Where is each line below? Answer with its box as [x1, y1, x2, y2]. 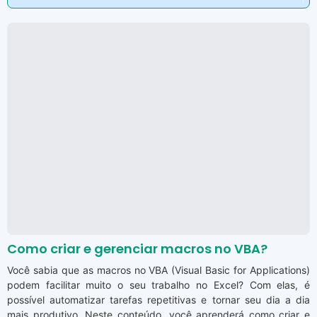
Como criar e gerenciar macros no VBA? [7, 240, 267, 258]
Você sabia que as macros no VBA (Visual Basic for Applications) [7, 264, 310, 277]
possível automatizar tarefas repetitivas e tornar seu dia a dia [7, 294, 310, 306]
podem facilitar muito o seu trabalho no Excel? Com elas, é [7, 279, 310, 292]
